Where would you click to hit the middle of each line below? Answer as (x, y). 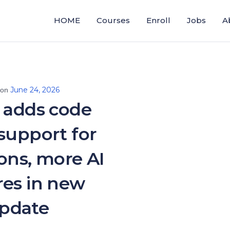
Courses (113, 20)
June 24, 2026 (35, 90)
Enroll (158, 20)
